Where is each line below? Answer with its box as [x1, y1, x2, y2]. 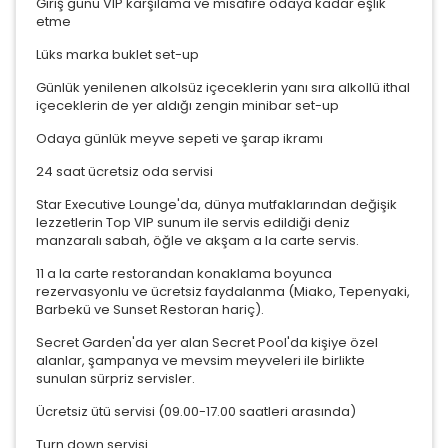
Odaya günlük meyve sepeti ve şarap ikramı [36, 128, 323, 148]
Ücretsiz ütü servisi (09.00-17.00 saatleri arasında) [36, 401, 356, 421]
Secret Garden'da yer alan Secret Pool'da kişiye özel [36, 332, 378, 352]
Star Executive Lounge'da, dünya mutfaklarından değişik [36, 194, 397, 214]
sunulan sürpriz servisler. [36, 368, 195, 388]
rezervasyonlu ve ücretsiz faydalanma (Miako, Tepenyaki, [36, 281, 410, 301]
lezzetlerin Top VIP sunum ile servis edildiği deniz [36, 212, 350, 232]
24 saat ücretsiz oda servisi [36, 161, 213, 181]
